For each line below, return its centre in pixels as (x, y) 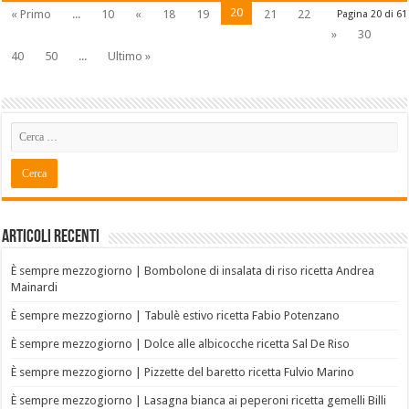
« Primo (31, 15)
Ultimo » (130, 57)
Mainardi (35, 288)
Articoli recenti (51, 238)
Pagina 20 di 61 (372, 15)
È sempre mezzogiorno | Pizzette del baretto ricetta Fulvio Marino (183, 372)
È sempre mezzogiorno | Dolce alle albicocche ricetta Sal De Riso (181, 344)
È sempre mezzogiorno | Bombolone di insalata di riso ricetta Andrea (193, 271)
